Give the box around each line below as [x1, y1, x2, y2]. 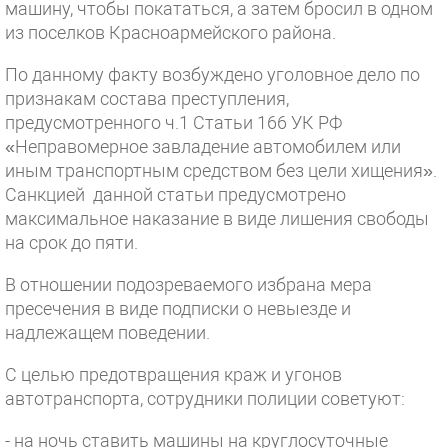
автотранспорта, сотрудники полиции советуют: [5, 388, 405, 409]
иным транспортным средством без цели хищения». [5, 160, 437, 181]
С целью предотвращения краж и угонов [5, 364, 342, 385]
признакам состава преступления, [5, 88, 289, 109]
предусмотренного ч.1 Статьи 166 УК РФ [5, 112, 342, 133]
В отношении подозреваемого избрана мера [5, 274, 372, 295]
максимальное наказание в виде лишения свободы [5, 208, 429, 229]
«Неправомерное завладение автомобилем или [5, 136, 401, 157]
